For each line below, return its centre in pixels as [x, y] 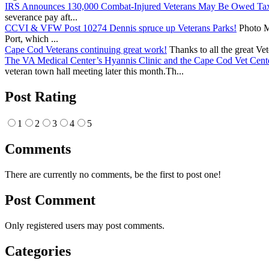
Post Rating [41, 97]
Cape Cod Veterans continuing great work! [86, 50]
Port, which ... [32, 39]
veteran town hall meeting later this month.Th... [94, 71]
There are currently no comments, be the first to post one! [113, 174]
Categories [38, 251]
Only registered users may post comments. [85, 225]
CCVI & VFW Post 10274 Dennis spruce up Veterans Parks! [121, 28]
